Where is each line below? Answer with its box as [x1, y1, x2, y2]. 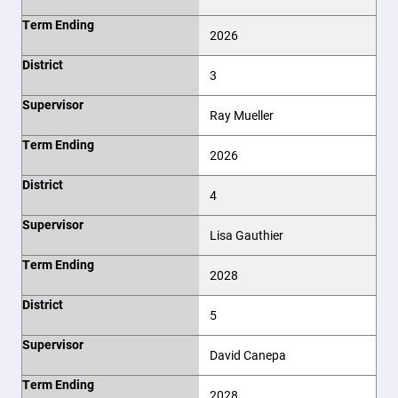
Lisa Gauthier [210, 227, 283, 243]
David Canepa [210, 346, 286, 363]
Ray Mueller [210, 107, 274, 123]
